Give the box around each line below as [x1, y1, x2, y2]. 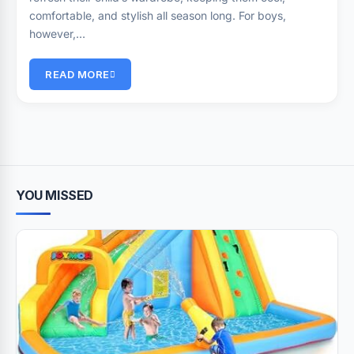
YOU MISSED [16, 187, 93, 203]
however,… [29, 27, 85, 40]
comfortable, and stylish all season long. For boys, [29, 9, 286, 22]
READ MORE [45, 68, 110, 81]
